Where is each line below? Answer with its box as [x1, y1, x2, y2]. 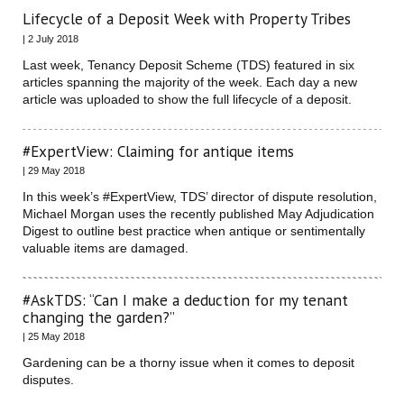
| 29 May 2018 [23, 165, 85, 177]
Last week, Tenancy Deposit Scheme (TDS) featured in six [23, 57, 354, 72]
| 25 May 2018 [23, 331, 85, 343]
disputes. [23, 372, 74, 388]
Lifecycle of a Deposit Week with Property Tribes [23, 8, 351, 30]
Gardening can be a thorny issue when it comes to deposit [23, 355, 354, 371]
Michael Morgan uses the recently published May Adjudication [23, 207, 374, 222]
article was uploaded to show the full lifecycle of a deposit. [23, 91, 352, 106]
